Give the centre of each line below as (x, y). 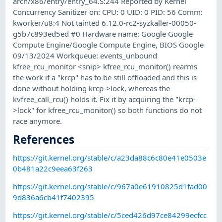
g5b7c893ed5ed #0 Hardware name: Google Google (103, 33)
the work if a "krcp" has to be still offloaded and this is (105, 77)
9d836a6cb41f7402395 (54, 197)
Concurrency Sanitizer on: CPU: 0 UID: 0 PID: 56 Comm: (108, 12)
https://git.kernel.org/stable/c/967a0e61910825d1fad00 (110, 186)
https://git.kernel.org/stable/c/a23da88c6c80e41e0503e (110, 157)
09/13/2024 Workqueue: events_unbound (85, 55)
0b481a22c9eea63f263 (53, 168)
